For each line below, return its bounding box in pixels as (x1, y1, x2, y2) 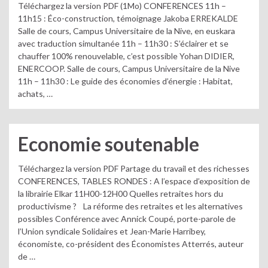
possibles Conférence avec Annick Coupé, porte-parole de (18, 213, 236, 224)
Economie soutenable (18, 133, 199, 156)
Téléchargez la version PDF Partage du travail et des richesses (18, 163, 249, 173)
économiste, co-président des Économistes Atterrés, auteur (18, 238, 243, 249)
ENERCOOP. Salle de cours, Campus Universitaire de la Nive (18, 63, 240, 74)
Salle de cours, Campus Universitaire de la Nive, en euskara (18, 26, 235, 36)
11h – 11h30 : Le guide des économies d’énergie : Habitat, (18, 76, 233, 86)
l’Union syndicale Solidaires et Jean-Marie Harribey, (18, 226, 206, 236)
